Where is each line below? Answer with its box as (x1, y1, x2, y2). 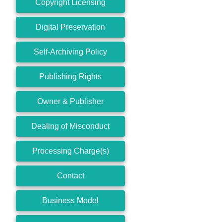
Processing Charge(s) (32, 146, 109, 155)
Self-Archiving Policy (34, 47, 107, 56)
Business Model (42, 196, 99, 205)
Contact (56, 171, 84, 180)
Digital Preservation (36, 22, 105, 31)
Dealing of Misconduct (31, 121, 110, 130)
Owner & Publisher (37, 97, 104, 106)
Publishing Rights (39, 72, 102, 81)
